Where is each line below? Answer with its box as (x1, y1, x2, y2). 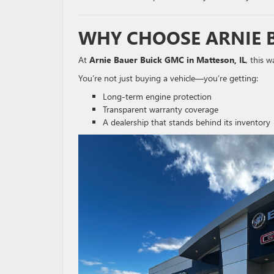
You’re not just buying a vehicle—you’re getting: (78, 72, 258, 84)
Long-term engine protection (103, 90, 212, 102)
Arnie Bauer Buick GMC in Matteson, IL (89, 53, 246, 65)
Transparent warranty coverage (103, 103, 218, 115)
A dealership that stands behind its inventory (103, 116, 270, 128)
